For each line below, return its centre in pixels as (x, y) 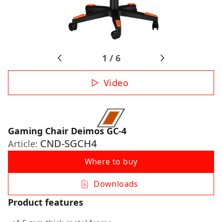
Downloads (116, 184)
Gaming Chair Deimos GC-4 (67, 131)
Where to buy (111, 162)
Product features (46, 202)
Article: (24, 144)
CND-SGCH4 (68, 143)
